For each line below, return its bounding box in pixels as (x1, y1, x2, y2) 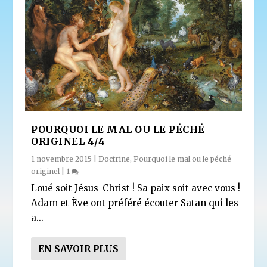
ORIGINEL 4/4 (31, 135, 105, 148)
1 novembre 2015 (31, 154, 92, 164)
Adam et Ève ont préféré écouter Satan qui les (31, 197, 239, 209)
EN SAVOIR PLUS (38, 243, 119, 255)
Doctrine (98, 154, 131, 164)
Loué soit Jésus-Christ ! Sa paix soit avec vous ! (31, 182, 241, 194)
